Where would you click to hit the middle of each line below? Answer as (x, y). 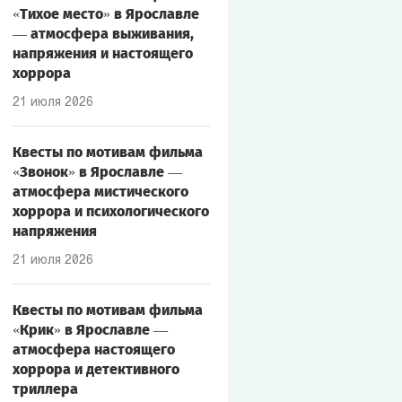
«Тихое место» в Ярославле (105, 14)
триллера (45, 389)
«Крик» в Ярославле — (90, 330)
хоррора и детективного (96, 369)
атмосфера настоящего (93, 350)
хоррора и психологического (110, 211)
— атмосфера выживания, (103, 34)
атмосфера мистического (100, 192)
